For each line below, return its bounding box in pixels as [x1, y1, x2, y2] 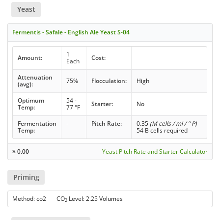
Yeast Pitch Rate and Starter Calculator [102, 147, 208, 156]
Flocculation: [91, 76, 127, 85]
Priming [13, 172, 39, 182]
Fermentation [17, 119, 56, 128]
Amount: [17, 53, 42, 62]
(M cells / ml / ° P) [149, 119, 197, 128]
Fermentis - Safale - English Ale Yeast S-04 [12, 27, 130, 36]
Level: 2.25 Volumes [67, 194, 123, 203]
